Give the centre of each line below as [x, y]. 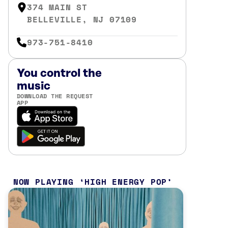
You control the [59, 73]
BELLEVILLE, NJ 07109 [82, 19]
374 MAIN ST [57, 7]
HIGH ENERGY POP [126, 181]
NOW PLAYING [43, 181]
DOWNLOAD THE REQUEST [55, 96]
